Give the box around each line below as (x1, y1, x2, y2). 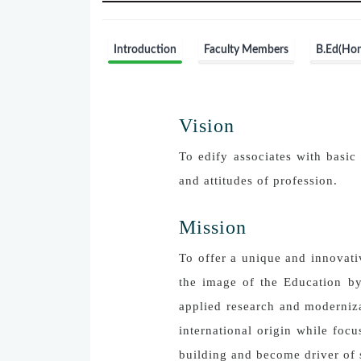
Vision (179, 115, 234, 137)
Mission (179, 217, 247, 239)
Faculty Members (204, 44, 289, 56)
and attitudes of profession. (179, 174, 338, 188)
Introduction (114, 44, 177, 56)
